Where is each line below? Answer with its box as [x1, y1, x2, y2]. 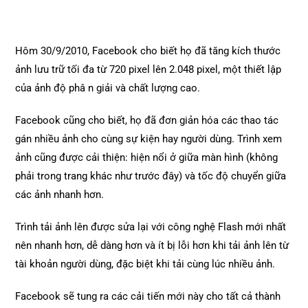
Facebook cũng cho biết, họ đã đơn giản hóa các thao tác [15, 114, 279, 127]
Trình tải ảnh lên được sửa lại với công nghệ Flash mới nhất [15, 221, 287, 234]
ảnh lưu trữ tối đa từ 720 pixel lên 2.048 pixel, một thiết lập [15, 63, 282, 76]
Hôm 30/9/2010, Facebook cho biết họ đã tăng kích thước [15, 45, 281, 58]
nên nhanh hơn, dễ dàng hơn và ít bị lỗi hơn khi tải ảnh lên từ [15, 239, 289, 252]
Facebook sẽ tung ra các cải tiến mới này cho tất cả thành [15, 290, 281, 303]
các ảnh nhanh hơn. [15, 188, 104, 201]
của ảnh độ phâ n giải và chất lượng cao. [15, 82, 201, 95]
